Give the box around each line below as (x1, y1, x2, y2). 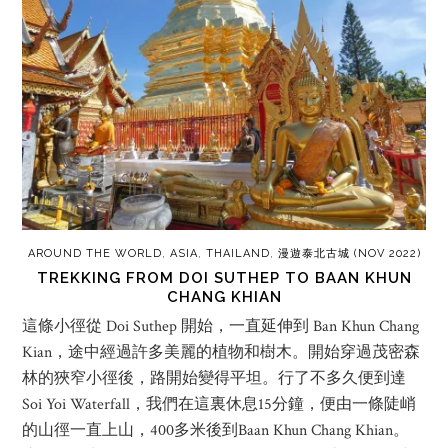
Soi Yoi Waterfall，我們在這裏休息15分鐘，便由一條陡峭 (22, 393, 417, 415)
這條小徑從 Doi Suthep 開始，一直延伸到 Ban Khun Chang (22, 315, 420, 337)
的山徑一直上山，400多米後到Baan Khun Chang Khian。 (22, 419, 410, 441)
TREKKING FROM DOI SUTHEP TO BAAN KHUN (36, 268, 412, 287)
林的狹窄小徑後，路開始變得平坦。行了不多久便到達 (22, 367, 407, 389)
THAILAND (205, 246, 270, 260)
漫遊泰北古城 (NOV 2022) (277, 246, 421, 260)
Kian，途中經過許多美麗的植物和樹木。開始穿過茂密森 (22, 341, 421, 363)
